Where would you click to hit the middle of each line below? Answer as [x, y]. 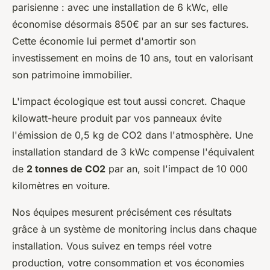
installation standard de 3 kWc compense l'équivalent [133, 152]
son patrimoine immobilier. [72, 75]
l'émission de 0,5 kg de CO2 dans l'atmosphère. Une [133, 135]
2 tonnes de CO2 [66, 169]
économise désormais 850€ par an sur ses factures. [130, 24]
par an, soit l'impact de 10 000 [177, 169]
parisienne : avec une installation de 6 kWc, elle [120, 7]
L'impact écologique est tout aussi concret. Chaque [129, 101]
